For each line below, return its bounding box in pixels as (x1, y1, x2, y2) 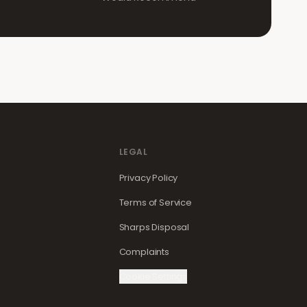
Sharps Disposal (119, 221, 190, 234)
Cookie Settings (119, 270, 188, 283)
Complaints (119, 245, 169, 258)
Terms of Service (119, 196, 193, 209)
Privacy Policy (119, 171, 178, 184)
